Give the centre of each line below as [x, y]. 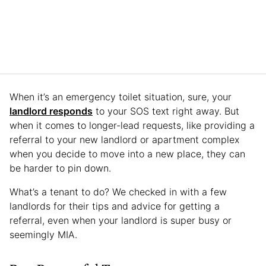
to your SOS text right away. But [166, 111]
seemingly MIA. [43, 234]
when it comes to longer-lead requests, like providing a [132, 125]
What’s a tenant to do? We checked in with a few [118, 191]
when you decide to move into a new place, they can [127, 153]
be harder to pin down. [60, 168]
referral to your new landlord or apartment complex [124, 139]
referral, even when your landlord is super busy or [121, 220]
